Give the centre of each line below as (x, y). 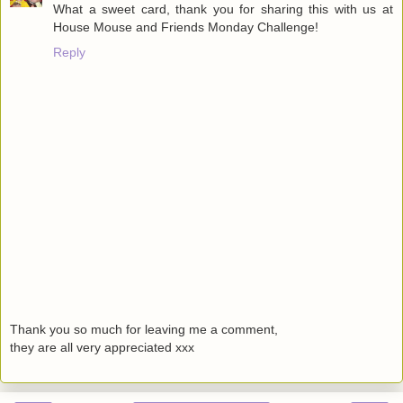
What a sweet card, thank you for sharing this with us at (223, 9)
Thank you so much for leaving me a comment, (144, 329)
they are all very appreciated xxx (102, 347)
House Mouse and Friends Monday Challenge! (186, 27)
